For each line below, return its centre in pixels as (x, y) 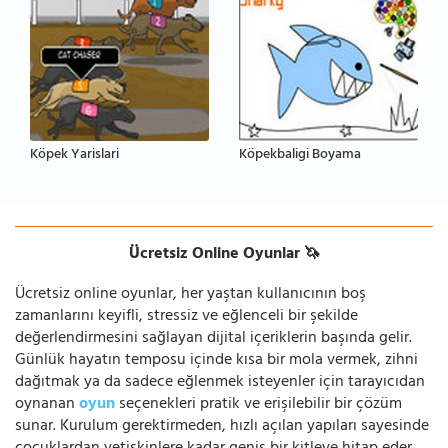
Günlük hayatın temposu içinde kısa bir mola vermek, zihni (216, 360)
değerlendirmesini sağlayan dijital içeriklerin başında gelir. (213, 338)
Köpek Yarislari (74, 155)
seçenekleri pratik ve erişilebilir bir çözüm (258, 404)
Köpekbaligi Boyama (300, 155)
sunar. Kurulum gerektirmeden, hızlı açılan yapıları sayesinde (222, 426)
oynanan (47, 404)
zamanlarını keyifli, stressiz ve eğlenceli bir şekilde (186, 316)
